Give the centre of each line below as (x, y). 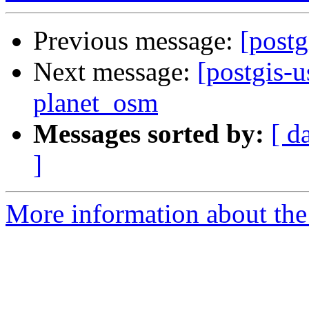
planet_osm (96, 103)
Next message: (115, 72)
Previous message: (137, 41)
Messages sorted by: (149, 134)
